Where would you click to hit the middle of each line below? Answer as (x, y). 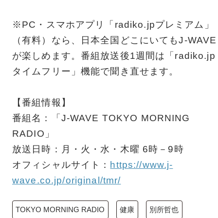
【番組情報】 (42, 103)
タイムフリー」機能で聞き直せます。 (96, 72)
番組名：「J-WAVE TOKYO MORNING (101, 118)
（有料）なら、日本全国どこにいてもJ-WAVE (115, 40)
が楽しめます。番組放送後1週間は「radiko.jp (114, 56)
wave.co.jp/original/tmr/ (67, 181)
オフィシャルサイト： (61, 165)
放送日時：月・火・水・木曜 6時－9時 (98, 149)
